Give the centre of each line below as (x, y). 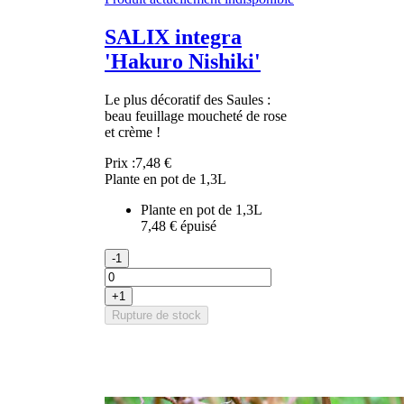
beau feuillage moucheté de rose (196, 115)
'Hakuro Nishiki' (183, 61)
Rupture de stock (156, 315)
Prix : (120, 162)
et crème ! (133, 132)
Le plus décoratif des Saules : (188, 99)
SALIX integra (173, 37)
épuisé (198, 225)
